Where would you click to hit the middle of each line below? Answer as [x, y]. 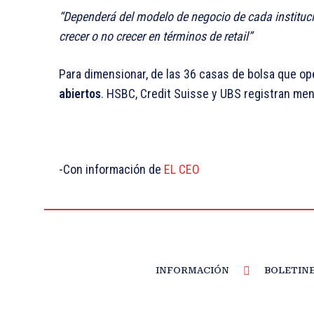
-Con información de [111, 170]
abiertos [80, 94]
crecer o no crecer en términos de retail [153, 36]
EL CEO [182, 170]
